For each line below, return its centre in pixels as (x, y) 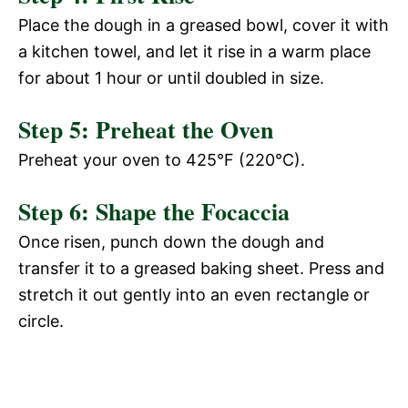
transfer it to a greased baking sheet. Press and (201, 268)
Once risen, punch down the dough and (171, 241)
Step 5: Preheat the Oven (146, 129)
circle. (41, 321)
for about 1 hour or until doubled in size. (171, 77)
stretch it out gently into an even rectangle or (194, 294)
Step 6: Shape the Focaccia (154, 211)
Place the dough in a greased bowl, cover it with (204, 25)
